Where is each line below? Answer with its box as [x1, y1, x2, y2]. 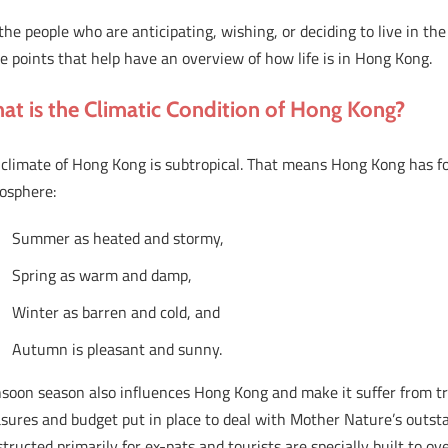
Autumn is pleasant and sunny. [12, 337, 223, 362]
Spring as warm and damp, [12, 263, 193, 288]
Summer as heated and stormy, [12, 226, 225, 251]
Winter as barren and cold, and [12, 300, 221, 325]
